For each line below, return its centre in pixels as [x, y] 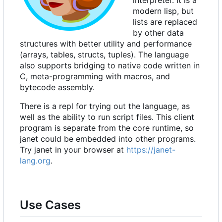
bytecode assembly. [57, 87]
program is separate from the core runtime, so [107, 128]
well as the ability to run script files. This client [107, 117]
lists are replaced [165, 22]
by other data [158, 33]
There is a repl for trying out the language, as [105, 106]
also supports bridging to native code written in [110, 66]
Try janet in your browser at [73, 150]
